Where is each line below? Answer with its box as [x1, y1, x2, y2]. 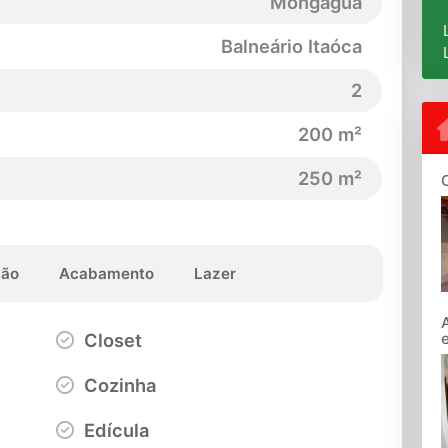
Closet [78, 328, 142, 351]
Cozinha [78, 373, 156, 396]
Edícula [78, 418, 149, 441]
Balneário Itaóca [221, 35, 363, 58]
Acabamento [58, 263, 154, 283]
